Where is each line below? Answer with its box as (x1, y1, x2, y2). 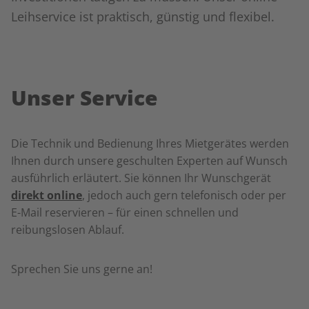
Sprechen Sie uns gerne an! (11, 261, 152, 277)
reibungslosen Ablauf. (11, 222, 124, 237)
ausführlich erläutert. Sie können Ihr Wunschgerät (11, 170, 271, 186)
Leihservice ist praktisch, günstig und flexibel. (11, 8, 275, 25)
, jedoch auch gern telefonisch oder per (82, 188, 286, 203)
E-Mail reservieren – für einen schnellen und (11, 205, 239, 220)
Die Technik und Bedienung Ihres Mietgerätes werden (11, 136, 289, 151)
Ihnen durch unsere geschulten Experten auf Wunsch (11, 153, 288, 168)
